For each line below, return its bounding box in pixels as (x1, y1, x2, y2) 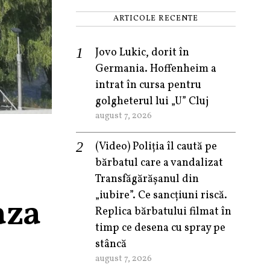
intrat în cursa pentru (95, 78, 201, 93)
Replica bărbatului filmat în (95, 204, 231, 219)
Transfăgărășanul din (95, 172, 199, 187)
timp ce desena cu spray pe (95, 221, 225, 236)
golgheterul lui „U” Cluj (95, 94, 209, 109)
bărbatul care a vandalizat (95, 155, 223, 171)
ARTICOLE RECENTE (113, 13, 198, 24)
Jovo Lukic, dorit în (95, 45, 189, 60)
